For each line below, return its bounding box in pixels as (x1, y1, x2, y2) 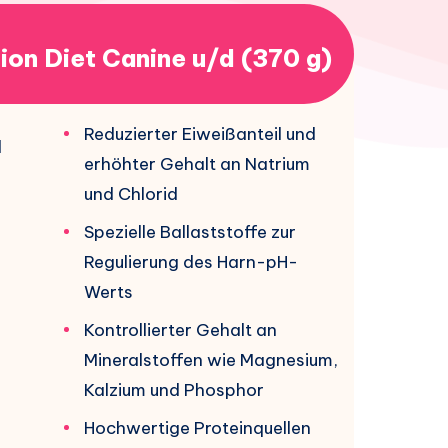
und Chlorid (84, 183, 178, 206)
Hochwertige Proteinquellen (84, 417, 311, 440)
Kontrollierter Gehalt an (84, 319, 277, 342)
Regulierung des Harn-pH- (84, 251, 298, 274)
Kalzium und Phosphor (84, 379, 264, 402)
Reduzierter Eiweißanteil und (84, 123, 316, 146)
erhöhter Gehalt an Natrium (84, 153, 310, 176)
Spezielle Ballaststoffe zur (84, 221, 296, 244)
